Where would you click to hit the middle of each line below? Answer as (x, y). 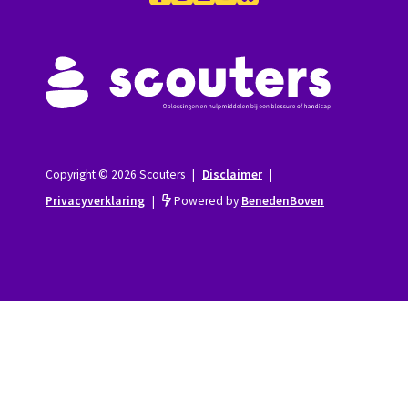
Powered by (206, 201)
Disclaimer (232, 175)
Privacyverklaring (95, 201)
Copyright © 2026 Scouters (117, 175)
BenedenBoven (283, 201)
